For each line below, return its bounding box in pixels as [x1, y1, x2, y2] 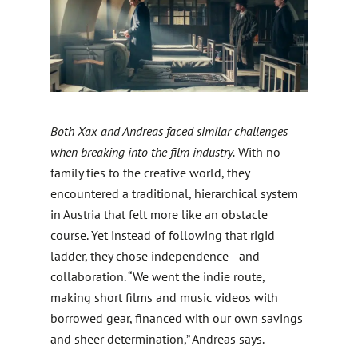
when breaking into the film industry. [50, 143, 236, 161]
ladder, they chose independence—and [50, 247, 261, 265]
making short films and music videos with [50, 288, 279, 307]
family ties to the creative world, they [50, 164, 250, 182]
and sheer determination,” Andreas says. [50, 330, 265, 348]
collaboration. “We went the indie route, [50, 268, 265, 286]
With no [235, 143, 281, 161]
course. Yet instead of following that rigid [50, 226, 276, 245]
